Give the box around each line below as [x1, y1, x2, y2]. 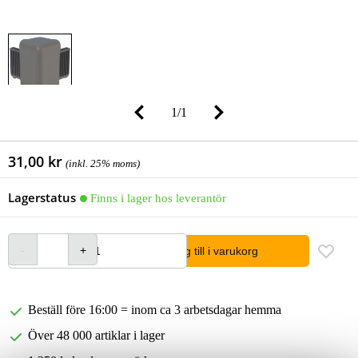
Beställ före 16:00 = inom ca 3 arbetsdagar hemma [28, 303, 281, 317]
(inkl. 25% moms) [66, 158, 140, 169]
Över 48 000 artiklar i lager [28, 328, 165, 343]
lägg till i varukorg [169, 245, 258, 258]
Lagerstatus [8, 189, 76, 206]
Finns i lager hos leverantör [90, 191, 226, 205]
